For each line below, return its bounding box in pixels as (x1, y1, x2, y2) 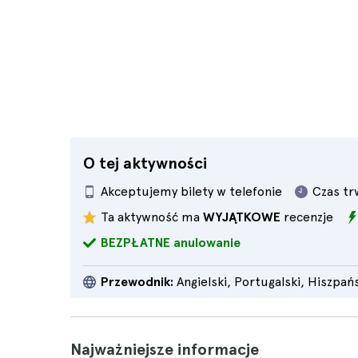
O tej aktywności (83, 153, 207, 173)
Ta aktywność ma (101, 209, 203, 225)
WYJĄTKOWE (203, 209, 280, 225)
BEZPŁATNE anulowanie (101, 235, 241, 250)
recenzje (280, 209, 333, 225)
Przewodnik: (101, 274, 173, 289)
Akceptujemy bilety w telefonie (101, 184, 282, 199)
